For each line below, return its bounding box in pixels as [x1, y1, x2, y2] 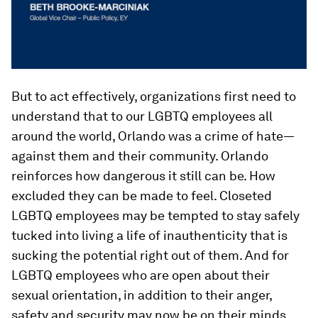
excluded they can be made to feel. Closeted [11, 187, 272, 203]
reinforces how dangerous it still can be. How [11, 168, 275, 183]
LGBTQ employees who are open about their [11, 267, 270, 283]
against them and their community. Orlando [11, 148, 268, 163]
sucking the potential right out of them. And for [11, 247, 289, 263]
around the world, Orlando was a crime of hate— [11, 128, 294, 143]
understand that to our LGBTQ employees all [11, 108, 273, 124]
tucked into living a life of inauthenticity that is [11, 227, 287, 243]
